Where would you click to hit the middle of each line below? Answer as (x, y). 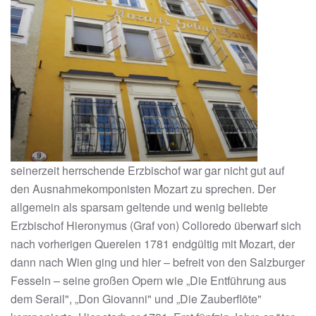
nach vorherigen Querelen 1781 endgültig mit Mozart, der (153, 243)
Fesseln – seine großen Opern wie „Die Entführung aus (148, 280)
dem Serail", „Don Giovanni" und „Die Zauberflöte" (136, 298)
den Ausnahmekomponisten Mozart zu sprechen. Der (143, 188)
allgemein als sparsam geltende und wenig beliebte (139, 207)
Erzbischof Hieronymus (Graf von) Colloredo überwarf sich (156, 225)
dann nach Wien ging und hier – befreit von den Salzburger (158, 262)
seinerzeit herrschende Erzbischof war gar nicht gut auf (147, 170)
